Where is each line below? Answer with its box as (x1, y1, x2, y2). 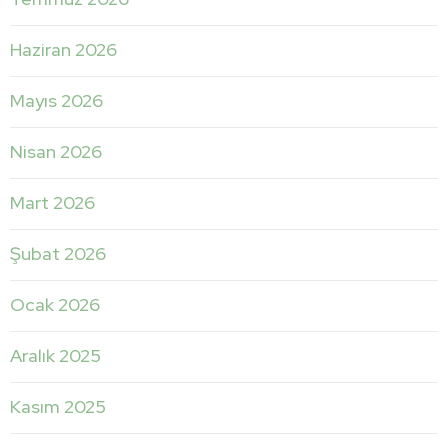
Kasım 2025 (10, 394, 106, 418)
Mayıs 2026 (10, 88, 103, 112)
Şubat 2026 (10, 241, 106, 265)
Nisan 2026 (10, 139, 102, 163)
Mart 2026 (10, 190, 95, 214)
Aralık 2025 (10, 343, 101, 367)
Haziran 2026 (10, 37, 117, 61)
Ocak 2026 (10, 292, 100, 316)
